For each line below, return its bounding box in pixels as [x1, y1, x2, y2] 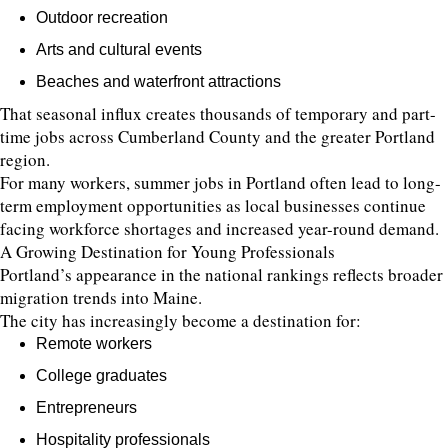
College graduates [36, 367, 167, 384]
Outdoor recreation [36, 9, 168, 26]
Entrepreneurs [36, 399, 137, 416]
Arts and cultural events [36, 41, 202, 58]
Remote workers [36, 335, 152, 352]
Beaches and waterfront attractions [36, 73, 281, 90]
